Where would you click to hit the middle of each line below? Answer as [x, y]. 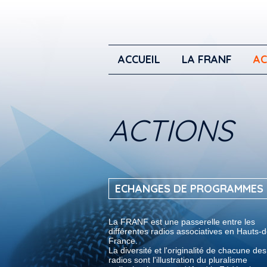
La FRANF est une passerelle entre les [182, 222]
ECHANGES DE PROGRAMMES [189, 189]
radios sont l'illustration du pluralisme [178, 260]
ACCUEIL [139, 59]
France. [123, 241]
